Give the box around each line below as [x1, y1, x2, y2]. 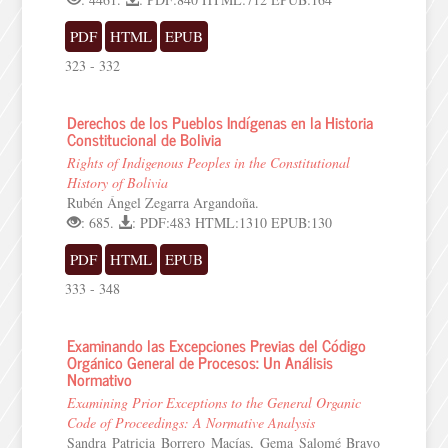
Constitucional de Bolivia [67, 126, 222, 152]
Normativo [67, 366, 133, 392]
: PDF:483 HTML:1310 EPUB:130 [132, 213, 333, 232]
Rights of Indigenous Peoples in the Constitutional [67, 153, 351, 172]
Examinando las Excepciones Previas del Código [67, 332, 367, 358]
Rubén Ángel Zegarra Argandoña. [67, 193, 260, 212]
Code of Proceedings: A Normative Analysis [67, 413, 316, 432]
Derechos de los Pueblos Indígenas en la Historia [67, 109, 374, 135]
